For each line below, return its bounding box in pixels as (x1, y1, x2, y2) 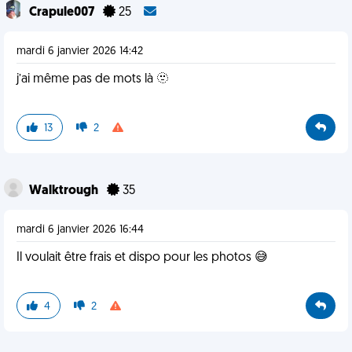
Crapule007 (29, 6, 97, 19)
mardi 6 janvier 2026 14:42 (16, 46, 143, 57)
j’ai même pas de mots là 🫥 (16, 73, 169, 86)
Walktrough (29, 185, 101, 197)
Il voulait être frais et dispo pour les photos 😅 (16, 251, 268, 264)
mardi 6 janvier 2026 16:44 (16, 224, 144, 236)
